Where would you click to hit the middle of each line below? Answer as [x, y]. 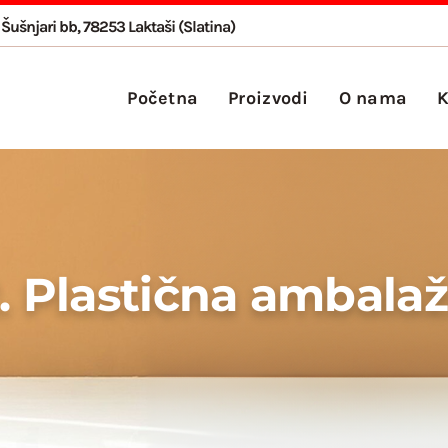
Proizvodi [268, 97]
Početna [163, 97]
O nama [373, 97]
